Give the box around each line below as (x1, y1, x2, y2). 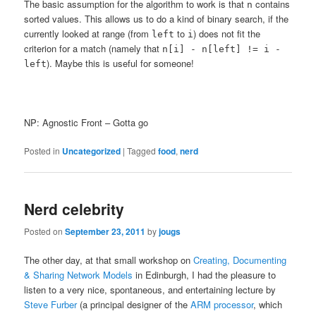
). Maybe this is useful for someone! (47, 56, 195, 70)
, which (253, 297, 283, 311)
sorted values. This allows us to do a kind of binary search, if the (24, 11, 289, 25)
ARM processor (190, 297, 254, 311)
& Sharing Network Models (24, 267, 133, 281)
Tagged (127, 145, 157, 157)
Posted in (24, 145, 61, 157)
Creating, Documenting (193, 253, 287, 267)
